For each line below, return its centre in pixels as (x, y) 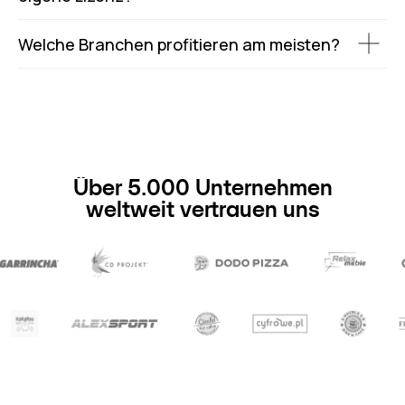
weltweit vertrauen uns (203, 209)
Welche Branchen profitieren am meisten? (179, 44)
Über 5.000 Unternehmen (203, 187)
